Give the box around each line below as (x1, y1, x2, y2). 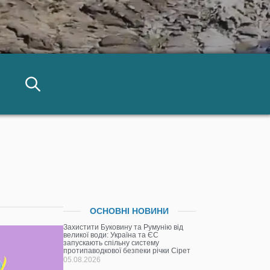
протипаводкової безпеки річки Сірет (63, 247, 191, 255)
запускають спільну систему (63, 239, 160, 247)
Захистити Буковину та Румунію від (63, 224, 184, 231)
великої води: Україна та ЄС (63, 231, 159, 239)
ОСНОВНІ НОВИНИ (90, 206, 169, 216)
